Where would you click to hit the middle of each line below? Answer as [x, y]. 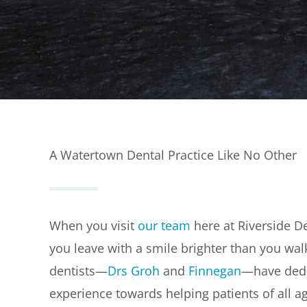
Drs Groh [134, 271]
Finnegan [215, 271]
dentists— [78, 271]
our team [162, 226]
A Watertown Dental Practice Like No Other [173, 155]
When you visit [92, 226]
